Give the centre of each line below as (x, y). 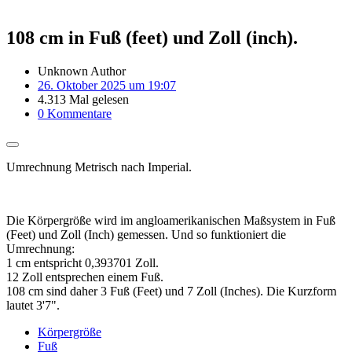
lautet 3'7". (33, 305)
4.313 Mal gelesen (83, 99)
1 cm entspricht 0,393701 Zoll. (82, 262)
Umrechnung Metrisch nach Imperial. (99, 167)
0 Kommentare (75, 113)
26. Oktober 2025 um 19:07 (107, 85)
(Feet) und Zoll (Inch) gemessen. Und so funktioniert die (146, 234)
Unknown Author (82, 71)
